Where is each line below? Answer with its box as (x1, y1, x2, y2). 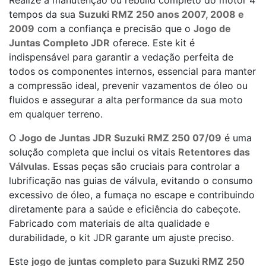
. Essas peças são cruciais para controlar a (47, 160, 240, 172)
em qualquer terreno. (9, 108, 103, 120)
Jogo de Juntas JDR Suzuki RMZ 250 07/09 (19, 132, 221, 144)
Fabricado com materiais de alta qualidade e (9, 217, 210, 229)
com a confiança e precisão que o (34, 23, 194, 34)
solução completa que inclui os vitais (9, 146, 178, 158)
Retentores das (178, 146, 250, 158)
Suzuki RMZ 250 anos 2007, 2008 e (78, 8, 244, 20)
